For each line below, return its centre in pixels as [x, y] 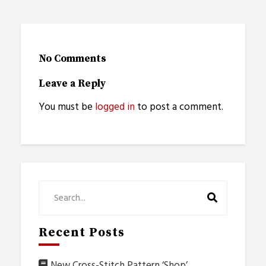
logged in [115, 107]
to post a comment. [179, 107]
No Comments [73, 58]
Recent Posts [82, 233]
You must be [67, 107]
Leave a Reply [72, 84]
